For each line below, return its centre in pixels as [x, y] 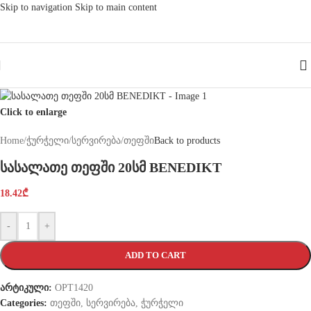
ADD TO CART [155, 255]
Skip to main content [116, 7]
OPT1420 [74, 287]
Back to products [187, 140]
